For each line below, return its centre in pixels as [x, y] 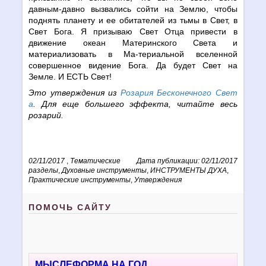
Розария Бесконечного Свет [179, 92]
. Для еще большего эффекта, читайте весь [135, 104]
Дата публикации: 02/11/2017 [187, 161]
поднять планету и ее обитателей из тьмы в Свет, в [133, 20]
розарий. [46, 115]
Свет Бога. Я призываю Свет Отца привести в [133, 31]
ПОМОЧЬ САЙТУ [70, 207]
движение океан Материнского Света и [133, 42]
